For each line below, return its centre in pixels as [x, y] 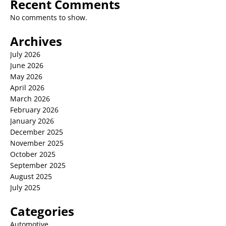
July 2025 [25, 187]
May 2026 [26, 76]
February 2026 [34, 109]
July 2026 [25, 54]
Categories [42, 211]
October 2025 [33, 154]
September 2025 [38, 165]
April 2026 [27, 87]
